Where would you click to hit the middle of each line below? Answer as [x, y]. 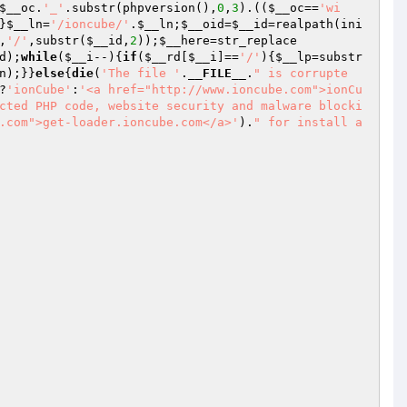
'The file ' [141, 73]
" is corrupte [301, 73]
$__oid [203, 24]
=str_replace [253, 40]
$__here [184, 40]
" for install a [308, 122]
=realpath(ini [315, 24]
